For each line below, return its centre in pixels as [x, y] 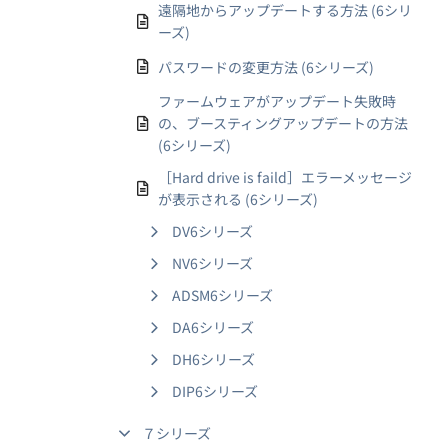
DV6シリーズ [212, 231]
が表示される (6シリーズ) [238, 199]
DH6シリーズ [213, 359]
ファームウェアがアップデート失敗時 [277, 101]
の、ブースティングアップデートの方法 [283, 123]
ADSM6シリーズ [222, 295]
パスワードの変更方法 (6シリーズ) [266, 66]
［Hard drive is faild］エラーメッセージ [285, 177]
